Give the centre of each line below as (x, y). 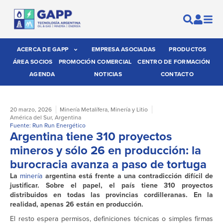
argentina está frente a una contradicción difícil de (128, 176)
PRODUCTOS (188, 50)
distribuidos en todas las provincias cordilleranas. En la (111, 195)
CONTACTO (177, 74)
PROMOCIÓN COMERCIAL (95, 62)
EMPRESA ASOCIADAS (124, 50)
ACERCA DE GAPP (42, 50)
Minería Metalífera (84, 110)
